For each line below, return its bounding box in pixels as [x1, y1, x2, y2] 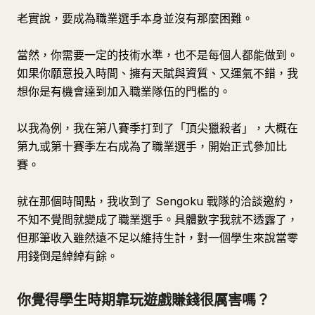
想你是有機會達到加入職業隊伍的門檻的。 [17, 84, 231, 98]
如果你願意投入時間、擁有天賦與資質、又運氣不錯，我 [17, 66, 298, 80]
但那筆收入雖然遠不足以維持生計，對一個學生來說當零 [17, 231, 298, 245]
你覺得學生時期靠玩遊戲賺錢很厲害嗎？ [17, 292, 270, 309]
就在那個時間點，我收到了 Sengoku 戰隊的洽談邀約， [17, 194, 297, 208]
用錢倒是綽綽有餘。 [17, 249, 118, 263]
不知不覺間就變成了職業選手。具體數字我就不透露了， [17, 212, 298, 226]
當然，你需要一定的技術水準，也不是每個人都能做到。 [17, 48, 298, 62]
